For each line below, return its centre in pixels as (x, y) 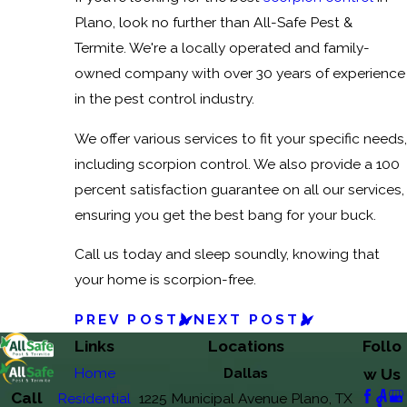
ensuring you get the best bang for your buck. (225, 214)
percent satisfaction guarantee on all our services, (239, 189)
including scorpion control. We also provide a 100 (237, 164)
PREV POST (126, 320)
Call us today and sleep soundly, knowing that (227, 254)
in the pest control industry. (164, 99)
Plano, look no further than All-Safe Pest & (213, 23)
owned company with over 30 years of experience (239, 74)
